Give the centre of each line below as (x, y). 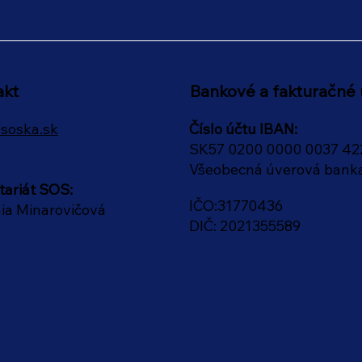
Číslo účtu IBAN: (244, 128)
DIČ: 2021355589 (245, 225)
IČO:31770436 (236, 205)
